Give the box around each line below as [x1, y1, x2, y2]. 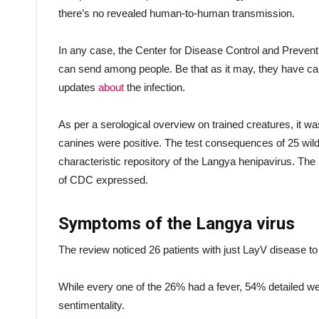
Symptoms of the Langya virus [58, 214, 295, 234]
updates [58, 81, 98, 93]
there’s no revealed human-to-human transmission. [58, 7, 295, 19]
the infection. [124, 81, 185, 93]
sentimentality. [58, 299, 125, 311]
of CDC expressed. [58, 174, 148, 186]
